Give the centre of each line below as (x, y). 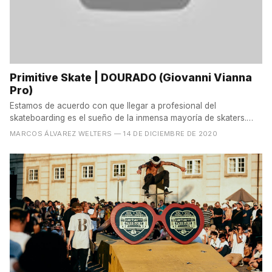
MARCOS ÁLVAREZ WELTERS (61, 134)
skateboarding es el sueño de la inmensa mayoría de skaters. (128, 118)
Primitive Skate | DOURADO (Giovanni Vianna (131, 78)
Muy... (21, 130)
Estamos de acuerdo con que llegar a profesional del (113, 106)
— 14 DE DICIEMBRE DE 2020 (166, 134)
